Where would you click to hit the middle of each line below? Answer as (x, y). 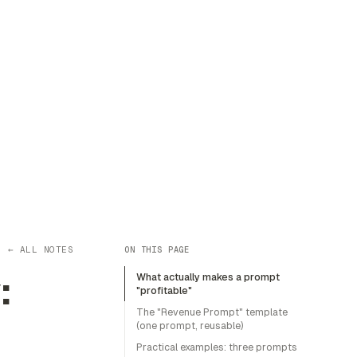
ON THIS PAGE (157, 249)
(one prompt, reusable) (190, 326)
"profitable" (164, 290)
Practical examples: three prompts (217, 347)
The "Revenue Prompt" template (212, 312)
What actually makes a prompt (208, 277)
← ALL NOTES (41, 249)
